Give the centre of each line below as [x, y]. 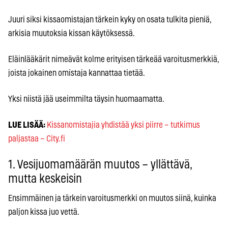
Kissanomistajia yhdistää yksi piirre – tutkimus [123, 125]
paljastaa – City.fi [37, 139]
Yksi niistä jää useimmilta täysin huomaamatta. [86, 99]
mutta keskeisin [45, 179]
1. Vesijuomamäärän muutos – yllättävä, [100, 165]
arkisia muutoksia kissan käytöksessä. [72, 34]
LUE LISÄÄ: [27, 125]
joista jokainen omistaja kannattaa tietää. [77, 73]
